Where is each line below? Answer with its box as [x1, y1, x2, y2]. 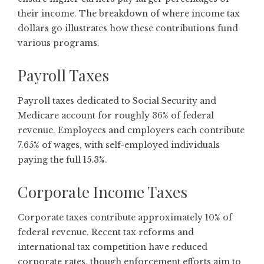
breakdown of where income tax [99, 8, 240, 19]
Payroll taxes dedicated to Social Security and [18, 95, 216, 107]
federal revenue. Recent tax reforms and [18, 227, 194, 238]
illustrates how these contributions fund [62, 23, 238, 34]
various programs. [18, 38, 100, 49]
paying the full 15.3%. [18, 154, 107, 166]
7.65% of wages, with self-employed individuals [18, 140, 220, 151]
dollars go [18, 23, 62, 34]
